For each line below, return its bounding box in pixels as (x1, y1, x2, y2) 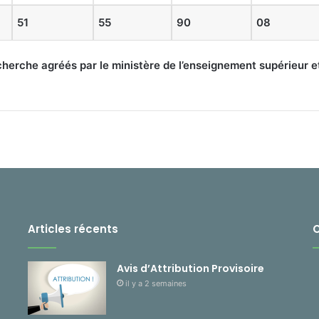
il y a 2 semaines (125, 278, 187, 289)
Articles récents (27, 221, 118, 237)
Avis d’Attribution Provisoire (116, 261, 264, 276)
